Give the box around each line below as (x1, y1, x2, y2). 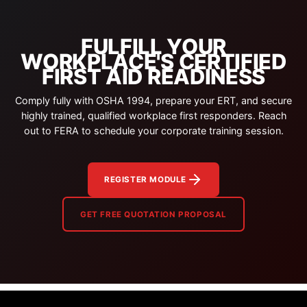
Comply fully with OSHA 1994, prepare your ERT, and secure (15, 95, 292, 107)
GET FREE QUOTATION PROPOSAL (80, 209, 227, 219)
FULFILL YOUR (80, 33, 227, 59)
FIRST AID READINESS (41, 63, 266, 89)
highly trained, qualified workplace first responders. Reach (21, 110, 286, 122)
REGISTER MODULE (104, 174, 186, 184)
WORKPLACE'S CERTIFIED (21, 48, 286, 74)
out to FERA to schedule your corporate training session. (23, 125, 284, 137)
